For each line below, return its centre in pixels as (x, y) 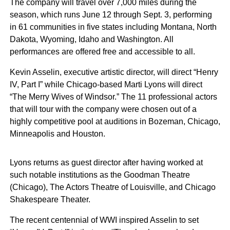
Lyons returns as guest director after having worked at (106, 162)
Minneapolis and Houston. (57, 133)
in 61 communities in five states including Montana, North (113, 27)
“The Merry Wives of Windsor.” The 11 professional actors (113, 97)
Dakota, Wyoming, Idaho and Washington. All (91, 39)
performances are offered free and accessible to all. (102, 51)
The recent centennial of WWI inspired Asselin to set (104, 220)
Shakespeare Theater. (50, 199)
